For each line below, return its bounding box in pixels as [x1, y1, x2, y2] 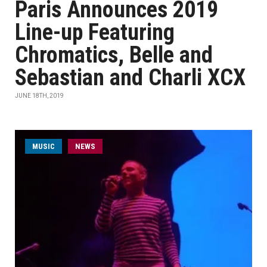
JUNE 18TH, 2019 [15, 92, 64, 99]
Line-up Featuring [15, 19, 175, 45]
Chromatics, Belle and [15, 42, 213, 68]
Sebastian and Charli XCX [15, 64, 246, 91]
